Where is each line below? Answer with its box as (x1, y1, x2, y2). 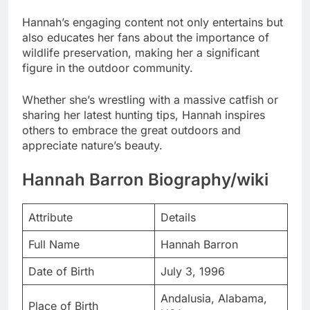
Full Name (28, 237, 80, 252)
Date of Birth (28, 264, 94, 279)
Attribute (28, 210, 73, 225)
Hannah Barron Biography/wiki (22, 170, 268, 190)
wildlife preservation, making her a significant (22, 46, 259, 60)
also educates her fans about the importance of (22, 30, 269, 45)
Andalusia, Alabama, (161, 291, 267, 306)
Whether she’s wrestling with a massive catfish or (22, 93, 278, 107)
